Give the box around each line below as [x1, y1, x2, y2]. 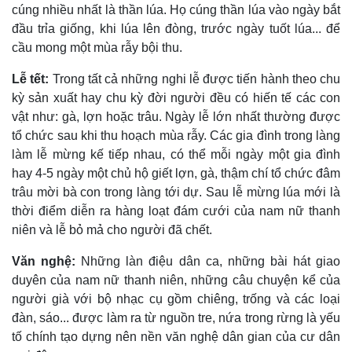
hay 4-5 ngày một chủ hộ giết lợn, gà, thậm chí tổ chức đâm [12, 167, 340, 181]
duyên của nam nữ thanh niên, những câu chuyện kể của [12, 273, 340, 288]
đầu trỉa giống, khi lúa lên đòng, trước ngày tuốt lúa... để [12, 22, 340, 36]
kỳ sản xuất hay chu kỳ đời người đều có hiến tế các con [12, 91, 340, 105]
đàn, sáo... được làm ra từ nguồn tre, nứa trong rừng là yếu [12, 311, 340, 325]
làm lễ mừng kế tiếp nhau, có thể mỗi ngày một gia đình [12, 148, 340, 162]
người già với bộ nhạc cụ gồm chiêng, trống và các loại [12, 292, 340, 306]
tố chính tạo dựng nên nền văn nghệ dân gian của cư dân [12, 330, 340, 344]
